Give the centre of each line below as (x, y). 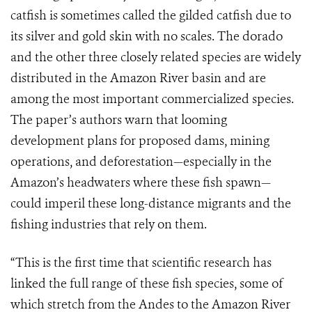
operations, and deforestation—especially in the (141, 162)
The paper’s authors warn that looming (119, 120)
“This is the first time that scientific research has (141, 263)
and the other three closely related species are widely (156, 57)
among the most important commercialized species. (152, 99)
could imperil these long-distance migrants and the (151, 204)
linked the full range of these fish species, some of (147, 284)
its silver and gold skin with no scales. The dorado (147, 37)
